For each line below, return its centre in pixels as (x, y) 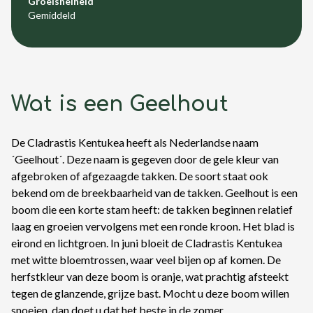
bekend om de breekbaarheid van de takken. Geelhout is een (154, 192)
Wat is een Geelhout (120, 104)
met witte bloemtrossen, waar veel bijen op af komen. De (146, 260)
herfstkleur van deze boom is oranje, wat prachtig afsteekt (150, 276)
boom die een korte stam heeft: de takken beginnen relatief (152, 209)
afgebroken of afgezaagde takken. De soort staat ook (140, 176)
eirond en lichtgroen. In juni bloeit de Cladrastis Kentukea (147, 243)
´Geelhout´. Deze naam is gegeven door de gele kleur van (145, 159)
